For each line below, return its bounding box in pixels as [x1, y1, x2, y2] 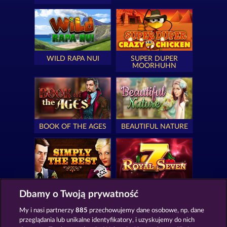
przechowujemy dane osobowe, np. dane [88, 207, 205, 214]
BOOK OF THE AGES [39, 123, 106, 131]
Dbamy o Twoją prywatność [19, 190, 139, 199]
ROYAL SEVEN [131, 184, 177, 192]
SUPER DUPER [131, 55, 178, 62]
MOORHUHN [132, 62, 176, 69]
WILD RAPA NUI [46, 55, 99, 62]
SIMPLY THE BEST [44, 184, 102, 192]
